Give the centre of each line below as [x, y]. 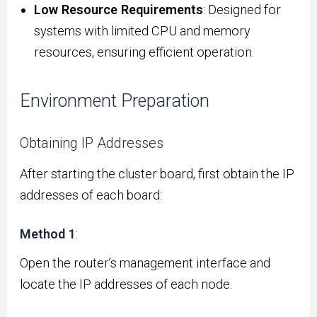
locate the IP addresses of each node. [126, 284]
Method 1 [48, 234]
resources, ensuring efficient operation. [144, 52]
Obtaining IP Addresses [92, 143]
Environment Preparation [115, 100]
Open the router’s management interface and [145, 263]
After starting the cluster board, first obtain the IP [157, 173]
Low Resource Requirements [119, 10]
